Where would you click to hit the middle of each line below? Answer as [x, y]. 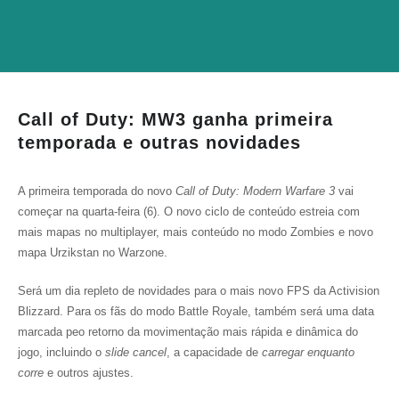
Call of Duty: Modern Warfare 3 [257, 191]
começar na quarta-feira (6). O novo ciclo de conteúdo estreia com [189, 212]
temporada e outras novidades [159, 142]
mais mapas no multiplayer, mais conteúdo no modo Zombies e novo [195, 232]
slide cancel [136, 352]
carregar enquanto [308, 352]
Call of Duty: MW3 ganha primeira [175, 119]
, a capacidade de [214, 352]
